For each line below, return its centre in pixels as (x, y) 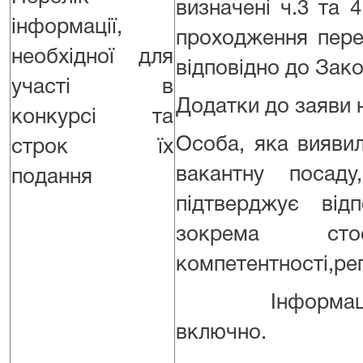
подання (52, 177)
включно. (221, 333)
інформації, (67, 28)
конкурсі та (92, 117)
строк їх (92, 147)
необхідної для (92, 58)
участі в (92, 88)
